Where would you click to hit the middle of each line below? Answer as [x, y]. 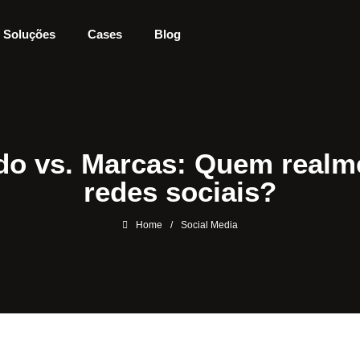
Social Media [209, 225]
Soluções [29, 34]
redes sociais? [180, 192]
